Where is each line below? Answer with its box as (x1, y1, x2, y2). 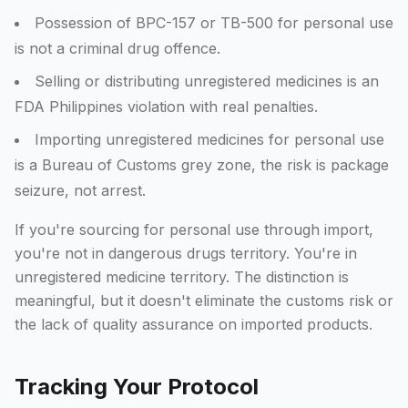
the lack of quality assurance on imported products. (15, 315, 372, 333)
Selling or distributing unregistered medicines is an (35, 72, 379, 90)
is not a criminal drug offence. (15, 39, 220, 57)
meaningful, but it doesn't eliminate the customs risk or (15, 291, 393, 310)
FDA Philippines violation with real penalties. (15, 97, 318, 116)
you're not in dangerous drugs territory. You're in (15, 244, 357, 262)
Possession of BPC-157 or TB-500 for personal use (35, 14, 393, 32)
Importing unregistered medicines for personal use (35, 130, 384, 148)
